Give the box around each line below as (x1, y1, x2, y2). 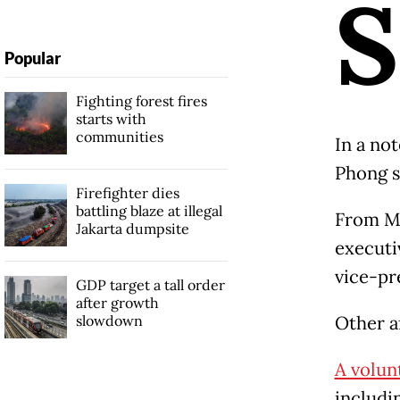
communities (75, 127, 163, 146)
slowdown (75, 311, 143, 329)
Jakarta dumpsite (75, 219, 189, 237)
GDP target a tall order (75, 275, 225, 294)
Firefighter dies (75, 183, 179, 202)
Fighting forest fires (75, 91, 207, 110)
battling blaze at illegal (75, 201, 222, 220)
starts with (75, 109, 146, 128)
